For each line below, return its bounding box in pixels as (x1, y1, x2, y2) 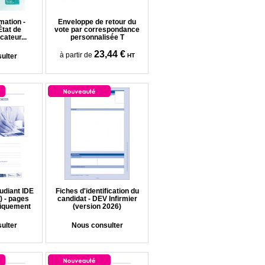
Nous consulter (71, 221, 123, 230)
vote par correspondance (54, 25, 140, 34)
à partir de (59, 51, 92, 59)
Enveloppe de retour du (58, 18, 136, 26)
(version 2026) (73, 202, 121, 211)
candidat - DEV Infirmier (57, 195, 137, 203)
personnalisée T (70, 33, 124, 41)
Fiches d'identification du (55, 187, 139, 195)
